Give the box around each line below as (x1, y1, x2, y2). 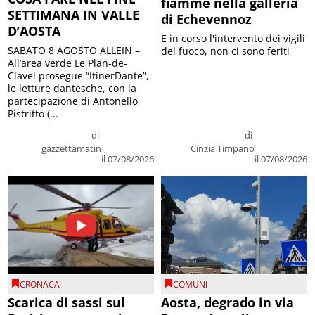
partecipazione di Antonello (8, 94, 139, 108)
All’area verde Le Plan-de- (8, 56, 128, 70)
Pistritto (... (8, 107, 59, 121)
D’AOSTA (8, 22, 61, 40)
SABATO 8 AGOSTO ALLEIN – (8, 44, 141, 58)
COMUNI (173, 278, 207, 290)
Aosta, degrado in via (161, 293, 294, 311)
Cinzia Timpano (190, 142, 255, 155)
